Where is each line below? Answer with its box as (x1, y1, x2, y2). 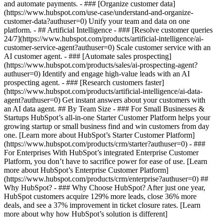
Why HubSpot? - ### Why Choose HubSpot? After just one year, (4, 183, 205, 192)
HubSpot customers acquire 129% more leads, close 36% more (4, 192, 197, 200)
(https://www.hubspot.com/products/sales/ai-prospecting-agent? (4, 61, 198, 69)
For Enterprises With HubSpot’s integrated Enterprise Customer (4, 148, 199, 157)
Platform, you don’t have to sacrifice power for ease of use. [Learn (4, 157, 207, 165)
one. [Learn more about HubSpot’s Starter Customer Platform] (4, 131, 195, 139)
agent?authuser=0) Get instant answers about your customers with (4, 96, 205, 104)
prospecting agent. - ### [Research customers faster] (4, 78, 164, 87)
